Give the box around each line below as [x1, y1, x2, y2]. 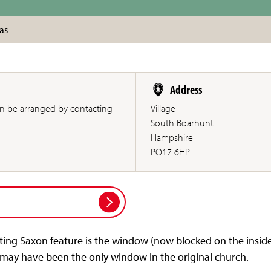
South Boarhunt [151, 117, 214, 129]
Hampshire [151, 131, 194, 144]
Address [170, 82, 203, 97]
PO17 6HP [151, 146, 191, 158]
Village [151, 102, 176, 115]
